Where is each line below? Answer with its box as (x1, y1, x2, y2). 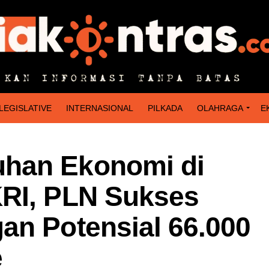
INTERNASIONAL (66, 103, 133, 113)
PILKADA (148, 103, 183, 113)
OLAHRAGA (197, 103, 243, 113)
